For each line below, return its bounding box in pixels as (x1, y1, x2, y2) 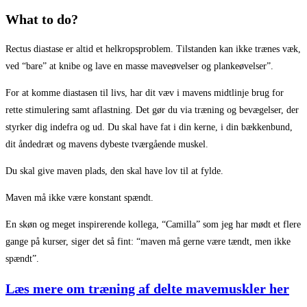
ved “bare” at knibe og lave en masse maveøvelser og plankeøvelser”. (5, 60, 273, 71)
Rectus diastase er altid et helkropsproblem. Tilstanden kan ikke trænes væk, (5, 43, 301, 54)
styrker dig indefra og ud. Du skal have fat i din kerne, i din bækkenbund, (5, 121, 293, 132)
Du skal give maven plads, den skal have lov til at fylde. (5, 165, 223, 176)
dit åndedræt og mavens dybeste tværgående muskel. (5, 138, 208, 149)
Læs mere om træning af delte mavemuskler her (5, 280, 289, 296)
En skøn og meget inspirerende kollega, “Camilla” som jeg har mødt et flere (5, 219, 301, 230)
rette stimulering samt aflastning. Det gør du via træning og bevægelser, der (5, 104, 299, 115)
